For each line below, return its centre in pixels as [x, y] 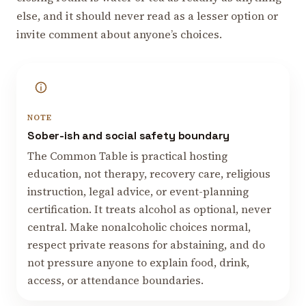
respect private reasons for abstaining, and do [146, 245]
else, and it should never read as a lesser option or [147, 15]
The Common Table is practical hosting [127, 156]
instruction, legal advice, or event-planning [138, 192]
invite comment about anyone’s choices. [119, 34]
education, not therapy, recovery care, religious [149, 174]
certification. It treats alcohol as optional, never [149, 210]
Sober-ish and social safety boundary [129, 135]
